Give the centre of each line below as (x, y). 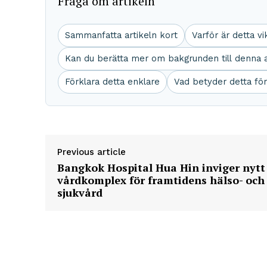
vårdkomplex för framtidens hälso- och (161, 180)
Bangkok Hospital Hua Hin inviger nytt (161, 168)
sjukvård (80, 193)
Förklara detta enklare (112, 82)
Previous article (91, 152)
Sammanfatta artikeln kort (121, 35)
